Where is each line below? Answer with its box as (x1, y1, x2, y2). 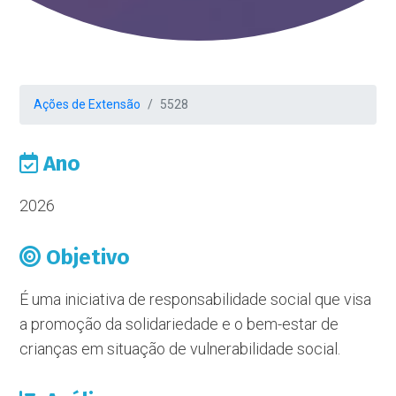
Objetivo (41, 245, 131, 270)
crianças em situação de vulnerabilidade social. (19, 339, 341, 358)
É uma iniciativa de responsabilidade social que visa (19, 290, 372, 308)
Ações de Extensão (34, 97, 141, 111)
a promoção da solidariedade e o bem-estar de (19, 315, 339, 333)
